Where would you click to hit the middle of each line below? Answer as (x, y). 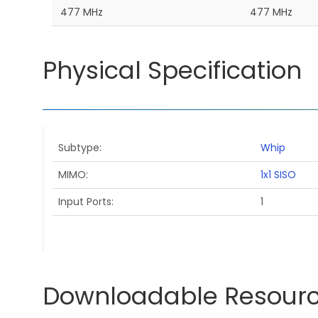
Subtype (78, 148)
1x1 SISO (278, 175)
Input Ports (84, 202)
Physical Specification (172, 70)
